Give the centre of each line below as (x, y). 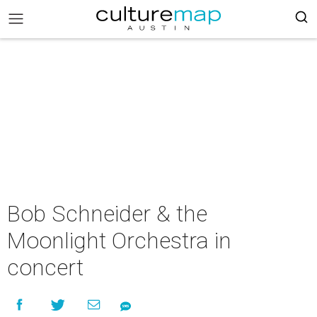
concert (45, 267)
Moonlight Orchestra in (119, 241)
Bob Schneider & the (107, 214)
